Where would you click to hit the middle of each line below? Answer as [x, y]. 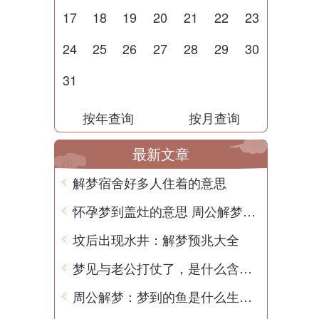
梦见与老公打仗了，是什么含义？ [246, 268]
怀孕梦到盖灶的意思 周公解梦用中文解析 [249, 211]
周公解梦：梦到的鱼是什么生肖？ [246, 296]
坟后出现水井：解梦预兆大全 [156, 239]
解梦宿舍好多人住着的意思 [150, 182]
